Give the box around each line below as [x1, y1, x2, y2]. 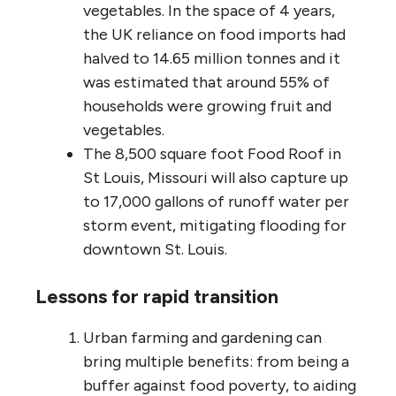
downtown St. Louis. [83, 239, 227, 259]
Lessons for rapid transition [35, 284, 278, 308]
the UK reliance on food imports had [83, 24, 346, 44]
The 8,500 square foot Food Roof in [83, 143, 341, 164]
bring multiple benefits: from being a [83, 351, 349, 371]
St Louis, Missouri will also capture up [83, 167, 348, 187]
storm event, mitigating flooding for [83, 215, 346, 235]
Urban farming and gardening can [83, 327, 322, 347]
